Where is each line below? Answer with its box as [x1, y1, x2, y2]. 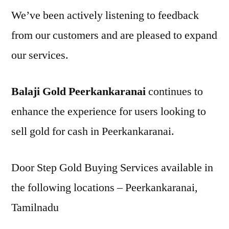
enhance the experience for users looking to [11, 104, 206, 119]
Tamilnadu [11, 200, 59, 215]
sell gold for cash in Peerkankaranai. [11, 124, 174, 139]
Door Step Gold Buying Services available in [11, 161, 213, 175]
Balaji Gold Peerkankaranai [11, 84, 146, 99]
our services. [11, 48, 68, 62]
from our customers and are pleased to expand [11, 28, 217, 42]
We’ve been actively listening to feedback [11, 8, 199, 22]
